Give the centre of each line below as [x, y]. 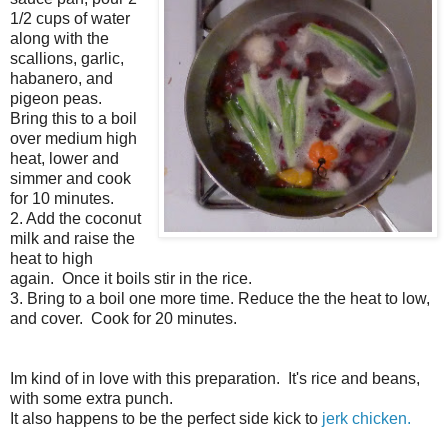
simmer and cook [70, 179]
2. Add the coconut [75, 219]
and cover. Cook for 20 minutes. [123, 319]
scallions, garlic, [67, 59]
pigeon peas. [58, 99]
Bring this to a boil [73, 119]
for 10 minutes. [62, 199]
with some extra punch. [91, 399]
